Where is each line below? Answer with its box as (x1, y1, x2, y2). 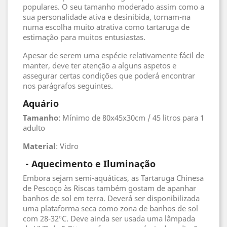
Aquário (23, 97, 59, 109)
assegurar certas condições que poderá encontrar (23, 70, 195, 81)
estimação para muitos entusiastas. (23, 32, 145, 42)
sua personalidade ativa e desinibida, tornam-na (23, 12, 191, 22)
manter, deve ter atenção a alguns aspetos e (23, 60, 176, 70)
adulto (23, 123, 45, 133)
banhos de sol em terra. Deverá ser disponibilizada (23, 193, 200, 203)
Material (23, 141, 56, 151)
